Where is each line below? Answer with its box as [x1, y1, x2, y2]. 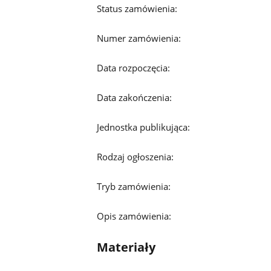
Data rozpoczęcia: [96, 61, 170, 74]
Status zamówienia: [96, 2, 177, 15]
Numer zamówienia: [96, 31, 181, 44]
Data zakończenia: [96, 91, 172, 103]
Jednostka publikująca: [96, 120, 190, 133]
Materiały [96, 238, 155, 255]
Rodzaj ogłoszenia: [96, 150, 174, 163]
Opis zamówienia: [96, 209, 171, 222]
